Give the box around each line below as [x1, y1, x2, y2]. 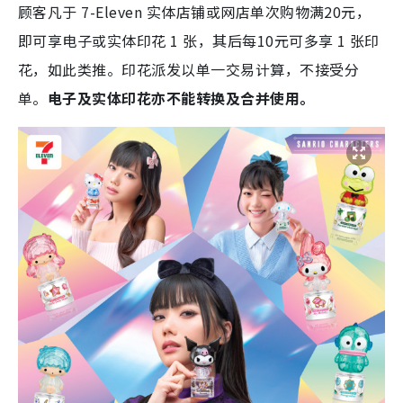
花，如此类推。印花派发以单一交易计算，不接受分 [18, 58, 360, 81]
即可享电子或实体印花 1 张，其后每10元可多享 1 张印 [18, 30, 380, 52]
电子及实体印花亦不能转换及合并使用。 [47, 87, 315, 110]
